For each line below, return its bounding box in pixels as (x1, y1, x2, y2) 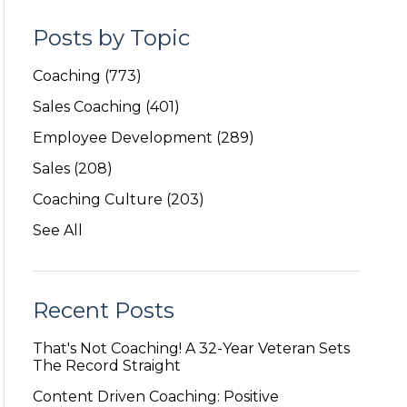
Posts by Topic (32, 24, 190, 51)
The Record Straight (32, 356, 181, 374)
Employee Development (32, 128, 216, 146)
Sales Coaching (32, 97, 145, 115)
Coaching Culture (32, 190, 166, 208)
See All (32, 221, 83, 239)
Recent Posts (32, 296, 174, 323)
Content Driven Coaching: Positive (32, 387, 279, 405)
